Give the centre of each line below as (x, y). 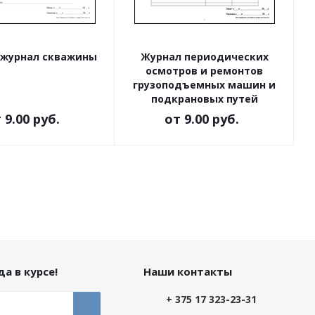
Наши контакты (187, 271)
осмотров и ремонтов (204, 71)
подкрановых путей (204, 99)
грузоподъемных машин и (204, 85)
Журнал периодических (204, 57)
